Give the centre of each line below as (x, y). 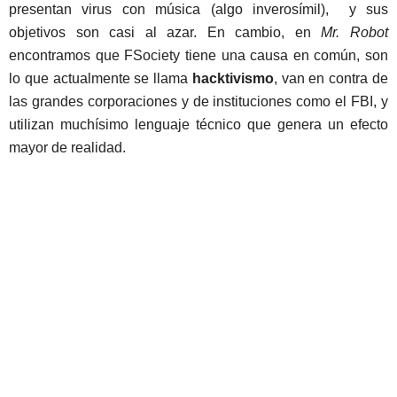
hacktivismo (233, 79)
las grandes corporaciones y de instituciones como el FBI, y (198, 102)
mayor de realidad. (67, 148)
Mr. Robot (355, 33)
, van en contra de (331, 79)
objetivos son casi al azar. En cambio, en (165, 33)
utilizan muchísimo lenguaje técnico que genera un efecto (198, 125)
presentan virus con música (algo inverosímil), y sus (198, 10)
